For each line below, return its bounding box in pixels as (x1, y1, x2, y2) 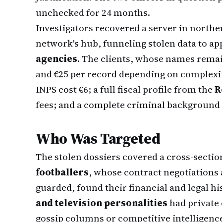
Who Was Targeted (36, 128, 161, 149)
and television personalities (36, 196, 167, 209)
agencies (36, 52, 77, 65)
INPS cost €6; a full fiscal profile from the (36, 83, 215, 96)
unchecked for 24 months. (36, 6, 150, 19)
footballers (36, 166, 89, 178)
